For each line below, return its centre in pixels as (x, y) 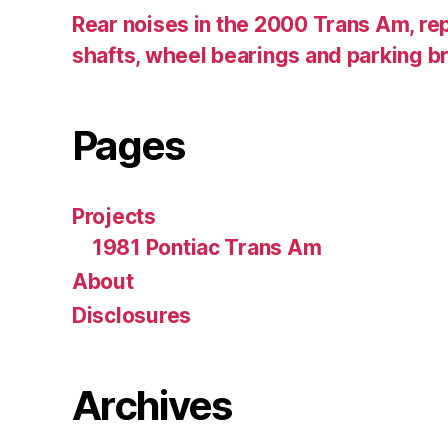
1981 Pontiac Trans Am (207, 247)
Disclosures (132, 315)
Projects (114, 216)
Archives (152, 405)
